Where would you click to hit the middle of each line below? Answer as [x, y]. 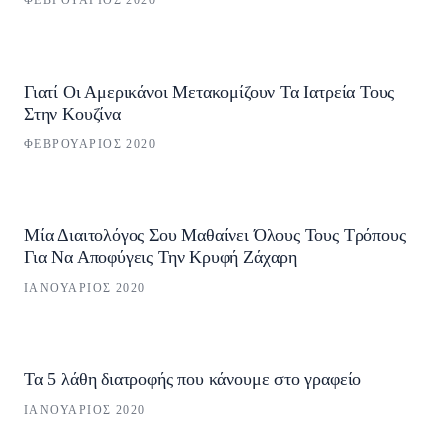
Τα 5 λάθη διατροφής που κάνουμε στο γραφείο [193, 379]
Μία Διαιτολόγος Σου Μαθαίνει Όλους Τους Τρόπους [215, 235]
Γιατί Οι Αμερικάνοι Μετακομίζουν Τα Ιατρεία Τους [209, 91]
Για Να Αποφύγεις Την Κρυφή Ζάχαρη [161, 257]
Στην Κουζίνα [72, 113]
